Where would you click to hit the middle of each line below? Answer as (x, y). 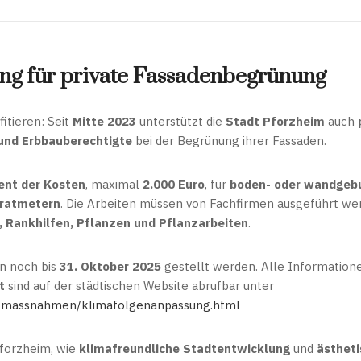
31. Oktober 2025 (110, 266)
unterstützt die (181, 121)
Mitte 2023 (104, 121)
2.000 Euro (174, 184)
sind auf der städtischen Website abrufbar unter (139, 286)
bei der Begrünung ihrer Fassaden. (229, 141)
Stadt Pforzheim (275, 121)
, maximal (114, 184)
